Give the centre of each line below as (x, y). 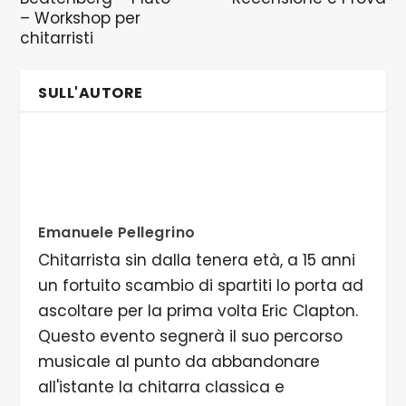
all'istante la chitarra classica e (162, 387)
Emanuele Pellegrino (117, 232)
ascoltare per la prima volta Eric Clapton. (198, 310)
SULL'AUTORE (91, 92)
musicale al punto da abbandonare (179, 361)
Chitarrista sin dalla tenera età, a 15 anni (197, 260)
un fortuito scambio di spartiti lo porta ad (201, 285)
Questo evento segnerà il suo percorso (191, 336)
